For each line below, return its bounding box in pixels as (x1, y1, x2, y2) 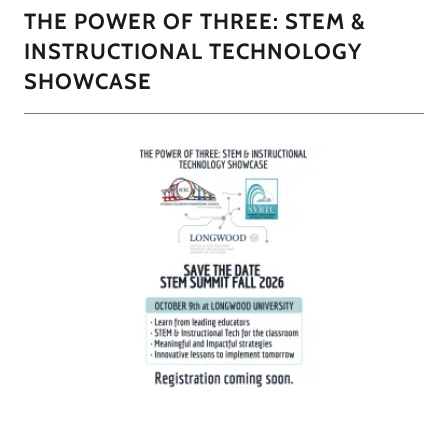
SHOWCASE (24, 68, 152, 95)
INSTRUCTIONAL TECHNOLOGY (24, 38, 362, 65)
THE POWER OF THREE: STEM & (24, 8, 366, 35)
